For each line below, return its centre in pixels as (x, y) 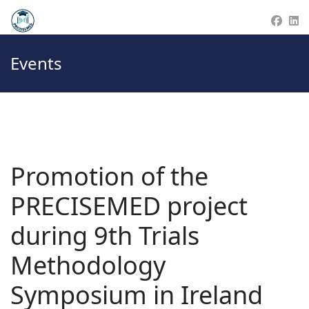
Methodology (88, 265)
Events (36, 63)
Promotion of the (109, 176)
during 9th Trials (105, 236)
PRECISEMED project (129, 206)
